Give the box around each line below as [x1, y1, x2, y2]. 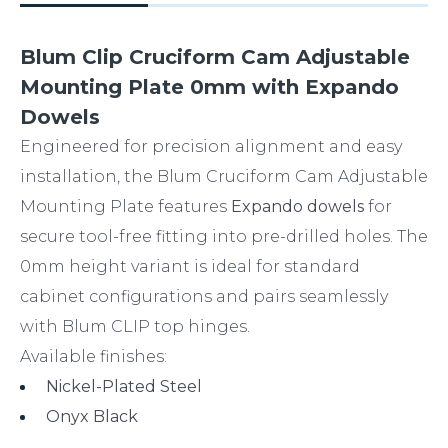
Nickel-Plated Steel [46, 377, 202, 396]
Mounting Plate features [20, 197, 231, 216]
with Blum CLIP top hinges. [20, 317, 250, 336]
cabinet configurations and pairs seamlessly [20, 287, 388, 306]
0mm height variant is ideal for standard [20, 257, 360, 276]
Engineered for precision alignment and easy [20, 137, 402, 156]
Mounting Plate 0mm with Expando [20, 75, 399, 99]
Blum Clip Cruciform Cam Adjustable [20, 45, 410, 69]
